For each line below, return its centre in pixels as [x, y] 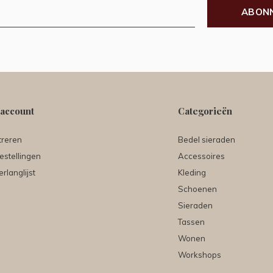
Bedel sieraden [207, 140]
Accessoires [201, 156]
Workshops [200, 255]
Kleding [192, 173]
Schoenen [197, 189]
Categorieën [205, 111]
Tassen [191, 222]
